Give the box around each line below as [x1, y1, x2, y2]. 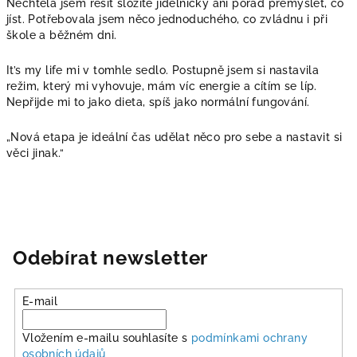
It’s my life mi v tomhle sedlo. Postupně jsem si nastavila [6, 64, 320, 76]
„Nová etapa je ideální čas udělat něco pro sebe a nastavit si [6, 131, 343, 143]
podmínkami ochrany [190, 331, 308, 344]
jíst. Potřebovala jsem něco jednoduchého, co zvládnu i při [6, 13, 328, 25]
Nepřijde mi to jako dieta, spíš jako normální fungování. [6, 96, 310, 108]
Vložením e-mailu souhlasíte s [22, 331, 191, 344]
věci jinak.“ [6, 147, 65, 159]
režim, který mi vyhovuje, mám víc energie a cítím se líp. [6, 80, 317, 92]
